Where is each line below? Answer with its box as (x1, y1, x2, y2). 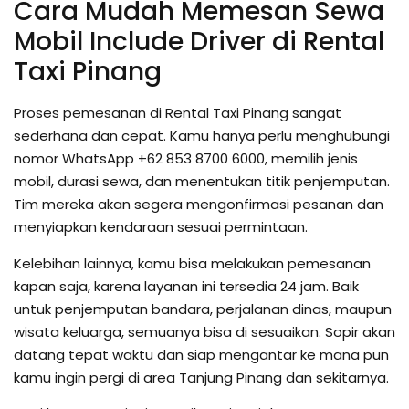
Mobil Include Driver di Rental (14, 24, 384, 60)
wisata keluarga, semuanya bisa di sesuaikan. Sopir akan (14, 321, 395, 341)
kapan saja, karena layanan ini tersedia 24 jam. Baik (14, 276, 359, 296)
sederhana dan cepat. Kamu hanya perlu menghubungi (14, 126, 390, 146)
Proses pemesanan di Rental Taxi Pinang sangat (14, 103, 341, 123)
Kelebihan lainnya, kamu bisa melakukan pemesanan (14, 253, 371, 273)
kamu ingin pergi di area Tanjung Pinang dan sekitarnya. (14, 367, 389, 387)
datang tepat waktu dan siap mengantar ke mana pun (14, 344, 389, 364)
